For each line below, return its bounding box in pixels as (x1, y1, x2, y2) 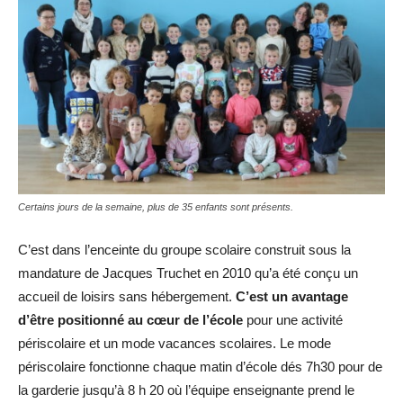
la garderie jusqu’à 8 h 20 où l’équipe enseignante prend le (18, 381, 354, 398)
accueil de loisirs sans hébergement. (18, 288, 236, 304)
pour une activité (243, 311, 343, 327)
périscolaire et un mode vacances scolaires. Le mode (18, 335, 331, 351)
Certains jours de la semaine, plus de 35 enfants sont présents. (18, 201, 293, 212)
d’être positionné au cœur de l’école (18, 311, 243, 327)
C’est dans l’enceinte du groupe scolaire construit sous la (18, 241, 351, 257)
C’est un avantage (236, 288, 348, 304)
